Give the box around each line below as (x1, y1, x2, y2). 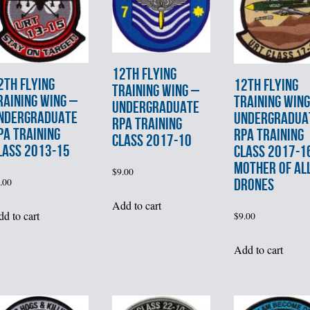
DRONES (233, 175, 274, 196)
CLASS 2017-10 (111, 131, 192, 151)
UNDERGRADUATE (111, 98, 199, 118)
